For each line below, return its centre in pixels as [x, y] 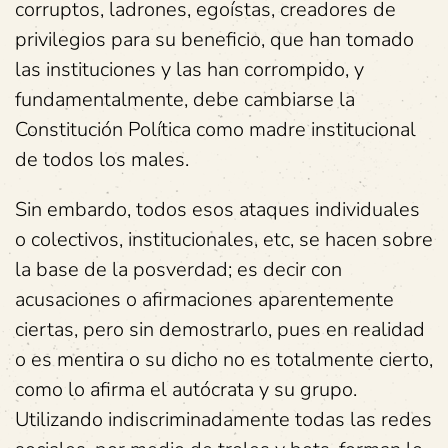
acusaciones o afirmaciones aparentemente [204, 299]
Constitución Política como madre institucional [215, 129]
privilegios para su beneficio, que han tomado [214, 39]
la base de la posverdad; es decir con [178, 269]
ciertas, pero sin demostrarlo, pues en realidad [220, 329]
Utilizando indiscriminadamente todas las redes [223, 419]
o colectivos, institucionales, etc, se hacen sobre [224, 239]
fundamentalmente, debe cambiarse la [185, 99]
